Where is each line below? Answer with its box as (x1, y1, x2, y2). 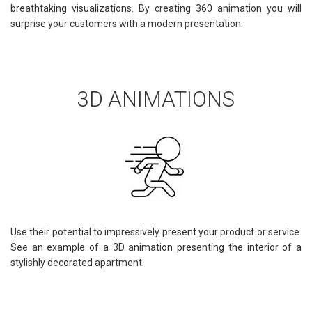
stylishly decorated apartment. (10, 256, 144, 268)
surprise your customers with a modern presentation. (10, 17, 243, 29)
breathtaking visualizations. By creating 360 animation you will (10, 2, 302, 14)
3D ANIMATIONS (77, 87, 235, 112)
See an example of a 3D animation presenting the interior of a (10, 241, 302, 253)
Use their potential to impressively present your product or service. (10, 226, 302, 237)
